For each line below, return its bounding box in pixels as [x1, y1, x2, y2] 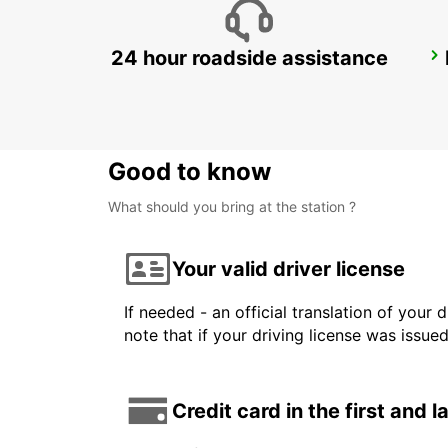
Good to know [108, 157, 271, 187]
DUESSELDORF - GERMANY [132, 74, 314, 92]
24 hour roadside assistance [110, 46, 388, 71]
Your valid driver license [172, 256, 405, 281]
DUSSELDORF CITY [132, 51, 283, 72]
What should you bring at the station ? [108, 198, 356, 216]
